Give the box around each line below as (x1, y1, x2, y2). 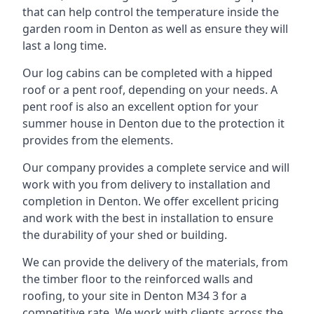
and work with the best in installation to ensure (22, 210, 273, 226)
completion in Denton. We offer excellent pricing (22, 193, 279, 209)
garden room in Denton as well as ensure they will (22, 20, 288, 36)
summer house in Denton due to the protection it (22, 115, 285, 131)
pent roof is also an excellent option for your (22, 98, 259, 114)
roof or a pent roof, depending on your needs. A (22, 81, 278, 97)
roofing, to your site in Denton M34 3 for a (22, 287, 247, 303)
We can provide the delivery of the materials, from (22, 254, 288, 270)
